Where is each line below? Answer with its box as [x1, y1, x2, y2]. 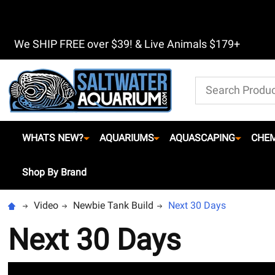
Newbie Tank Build [72, 199, 153, 211]
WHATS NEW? [22, 132, 83, 144]
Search [195, 77, 225, 90]
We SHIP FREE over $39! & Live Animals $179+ [14, 37, 241, 50]
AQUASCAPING [169, 132, 236, 144]
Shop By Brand [22, 166, 87, 178]
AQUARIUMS [99, 132, 154, 144]
